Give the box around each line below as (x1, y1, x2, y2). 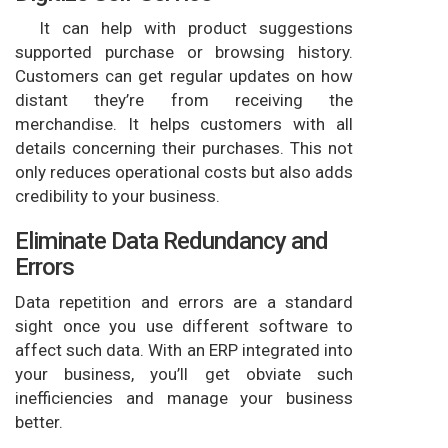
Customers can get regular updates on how (15, 65, 353, 86)
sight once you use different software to (15, 315, 353, 336)
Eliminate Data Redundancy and (15, 226, 328, 255)
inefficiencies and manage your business (15, 387, 353, 408)
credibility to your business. (15, 185, 220, 206)
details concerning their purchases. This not (15, 137, 353, 158)
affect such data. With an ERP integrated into (15, 339, 353, 360)
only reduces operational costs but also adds (15, 161, 353, 182)
